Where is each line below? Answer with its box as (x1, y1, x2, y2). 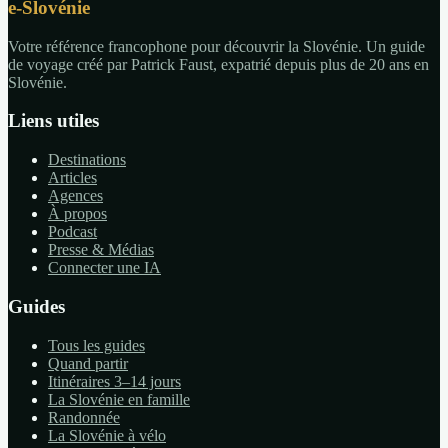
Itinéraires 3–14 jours (48, 372, 181, 390)
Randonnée (48, 408, 120, 426)
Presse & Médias (48, 241, 154, 259)
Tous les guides (48, 336, 145, 354)
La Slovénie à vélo (48, 426, 166, 444)
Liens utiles (8, 110, 99, 132)
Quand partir (48, 354, 128, 372)
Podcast (48, 223, 97, 241)
